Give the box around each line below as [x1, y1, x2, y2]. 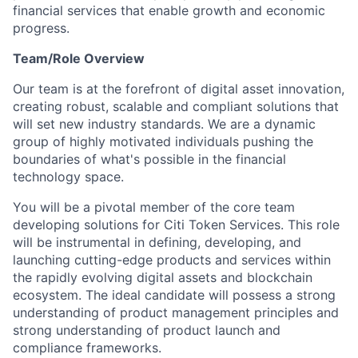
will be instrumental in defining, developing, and [13, 234, 301, 250]
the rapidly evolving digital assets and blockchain [13, 269, 312, 285]
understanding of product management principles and [13, 304, 339, 320]
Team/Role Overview [13, 50, 145, 66]
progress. [13, 20, 70, 36]
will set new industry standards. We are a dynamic [13, 116, 316, 132]
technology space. [13, 169, 124, 185]
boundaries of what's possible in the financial [13, 151, 286, 167]
